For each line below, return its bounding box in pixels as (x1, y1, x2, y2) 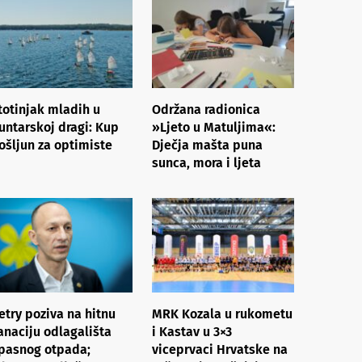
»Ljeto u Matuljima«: (152, 119, 276, 135)
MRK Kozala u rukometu (152, 305, 293, 322)
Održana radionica (152, 101, 260, 117)
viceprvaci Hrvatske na (152, 341, 288, 357)
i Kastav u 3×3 (152, 323, 232, 339)
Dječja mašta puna (152, 137, 263, 153)
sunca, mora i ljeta (152, 154, 261, 170)
